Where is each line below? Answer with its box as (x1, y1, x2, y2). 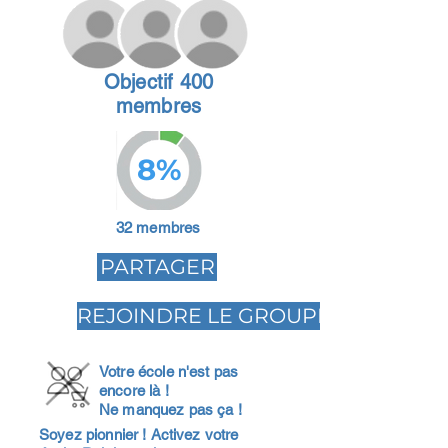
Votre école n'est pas (99, 362, 239, 380)
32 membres (115, 218, 201, 236)
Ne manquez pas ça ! (99, 400, 242, 418)
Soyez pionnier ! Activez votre (39, 425, 239, 443)
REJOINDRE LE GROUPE (77, 302, 331, 328)
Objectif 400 (103, 69, 214, 94)
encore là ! (99, 381, 169, 399)
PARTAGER (99, 253, 215, 279)
